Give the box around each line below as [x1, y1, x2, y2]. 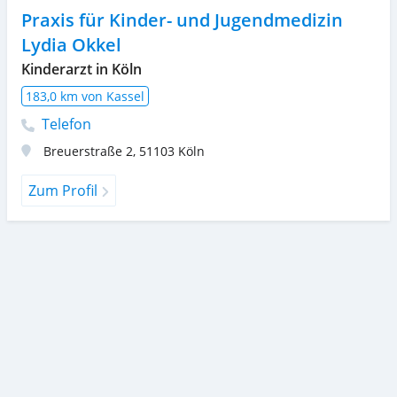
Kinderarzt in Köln [21, 58, 142, 79]
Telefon [38, 113, 91, 134]
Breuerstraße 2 [43, 142, 133, 160]
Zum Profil [28, 180, 97, 200]
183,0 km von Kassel [26, 87, 144, 105]
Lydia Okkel [21, 32, 121, 57]
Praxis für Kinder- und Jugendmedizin [21, 7, 343, 32]
